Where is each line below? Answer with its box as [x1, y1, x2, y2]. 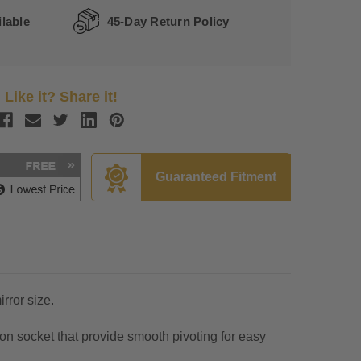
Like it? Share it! [4, 89, 118, 106]
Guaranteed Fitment [156, 170, 276, 185]
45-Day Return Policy [106, 14, 230, 28]
